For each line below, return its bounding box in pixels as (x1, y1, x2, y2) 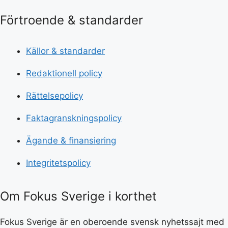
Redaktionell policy (26, 68, 102, 78)
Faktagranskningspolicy (26, 112, 122, 123)
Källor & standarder (26, 45, 105, 56)
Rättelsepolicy (26, 90, 83, 101)
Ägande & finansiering (26, 135, 116, 146)
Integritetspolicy (26, 157, 91, 168)
